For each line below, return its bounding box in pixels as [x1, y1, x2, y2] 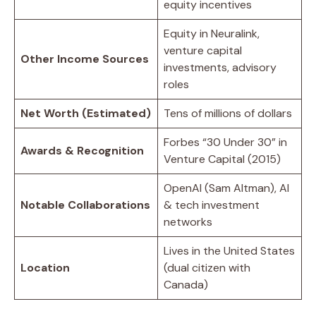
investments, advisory [164, 59, 276, 75]
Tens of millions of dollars [164, 105, 292, 121]
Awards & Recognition [20, 142, 144, 158]
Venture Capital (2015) [164, 151, 281, 166]
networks [164, 214, 212, 229]
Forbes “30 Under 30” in [164, 134, 287, 150]
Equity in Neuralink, [164, 25, 260, 41]
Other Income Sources [20, 51, 149, 66]
